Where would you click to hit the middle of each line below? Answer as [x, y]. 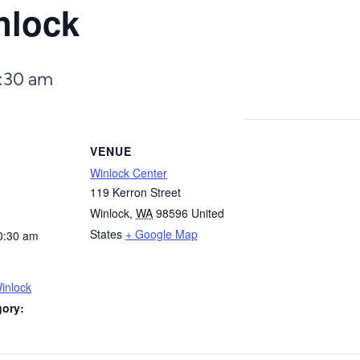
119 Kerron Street [135, 192]
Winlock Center [129, 173]
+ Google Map [162, 234]
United [208, 213]
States [106, 234]
